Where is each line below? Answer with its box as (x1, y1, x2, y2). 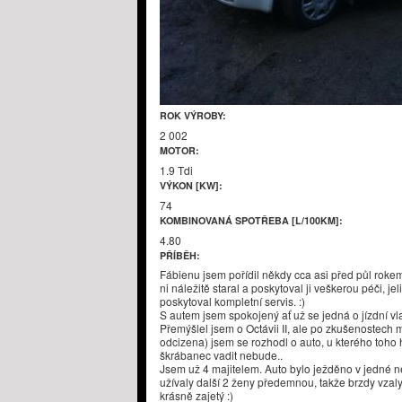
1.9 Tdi (160, 162, 193, 179)
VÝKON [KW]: (160, 179, 225, 193)
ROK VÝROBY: (160, 109, 229, 123)
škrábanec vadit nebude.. (160, 347, 283, 363)
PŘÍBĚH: (160, 249, 203, 263)
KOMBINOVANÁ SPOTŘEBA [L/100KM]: (160, 214, 345, 228)
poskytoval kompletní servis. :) (160, 293, 305, 310)
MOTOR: (160, 144, 202, 158)
